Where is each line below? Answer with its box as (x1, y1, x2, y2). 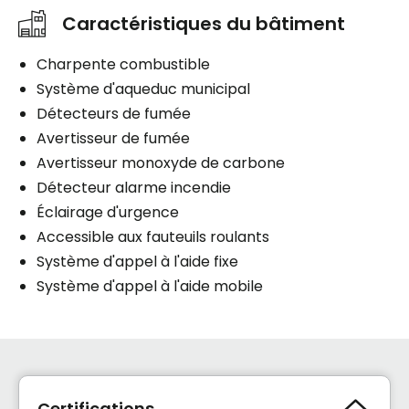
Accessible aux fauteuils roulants (37, 225, 269, 247)
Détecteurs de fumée (37, 102, 191, 124)
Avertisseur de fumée (37, 127, 190, 149)
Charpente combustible (37, 53, 210, 75)
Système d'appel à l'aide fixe (37, 250, 238, 272)
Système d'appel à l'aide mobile (37, 275, 263, 297)
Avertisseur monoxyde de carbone (37, 152, 285, 173)
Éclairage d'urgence (37, 201, 179, 223)
